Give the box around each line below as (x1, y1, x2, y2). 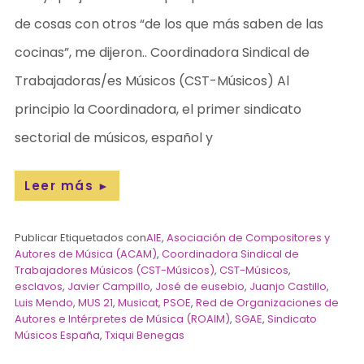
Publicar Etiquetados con (15, 229, 147, 245)
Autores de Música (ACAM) (15, 245, 158, 262)
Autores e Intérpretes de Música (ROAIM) (15, 310, 231, 327)
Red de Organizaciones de (196, 294, 340, 310)
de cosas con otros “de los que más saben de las (15, 14, 324, 33)
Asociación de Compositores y (167, 229, 331, 245)
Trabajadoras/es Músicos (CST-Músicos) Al (15, 71, 290, 90)
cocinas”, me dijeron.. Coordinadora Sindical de (15, 42, 310, 62)
